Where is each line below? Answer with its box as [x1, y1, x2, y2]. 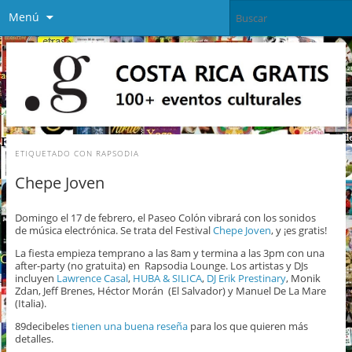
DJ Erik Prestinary [206, 271, 286, 286]
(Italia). [14, 296, 46, 311]
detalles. [14, 332, 53, 346]
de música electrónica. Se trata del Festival [14, 223, 213, 238]
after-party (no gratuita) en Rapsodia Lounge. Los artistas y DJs [14, 258, 308, 273]
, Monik [285, 271, 321, 286]
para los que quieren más [187, 319, 308, 334]
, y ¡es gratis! [270, 223, 327, 238]
